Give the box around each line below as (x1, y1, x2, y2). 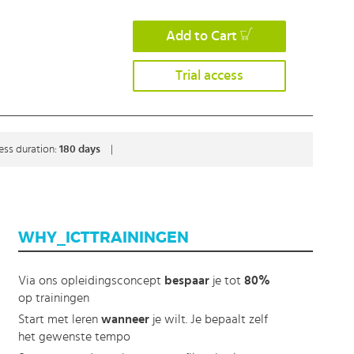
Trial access (175, 69, 243, 83)
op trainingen (17, 292, 89, 304)
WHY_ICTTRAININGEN (17, 228, 189, 247)
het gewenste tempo (17, 330, 130, 343)
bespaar (164, 274, 209, 287)
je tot (209, 274, 244, 287)
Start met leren (17, 313, 101, 326)
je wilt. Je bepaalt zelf (149, 313, 268, 326)
